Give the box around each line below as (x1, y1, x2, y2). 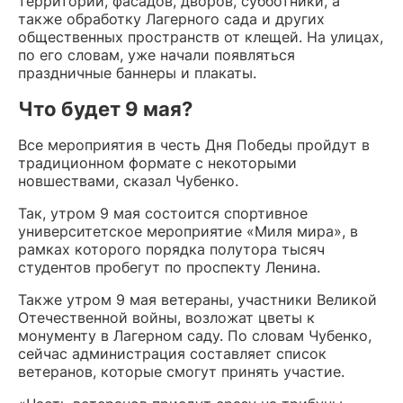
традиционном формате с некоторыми (18, 154, 297, 172)
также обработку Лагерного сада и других (18, 10, 325, 28)
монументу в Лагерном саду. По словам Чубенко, (18, 327, 372, 345)
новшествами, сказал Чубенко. (18, 172, 238, 190)
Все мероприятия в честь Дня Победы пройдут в (18, 136, 370, 154)
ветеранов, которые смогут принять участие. (18, 363, 345, 381)
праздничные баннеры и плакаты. (18, 64, 256, 82)
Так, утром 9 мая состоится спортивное (18, 204, 308, 222)
